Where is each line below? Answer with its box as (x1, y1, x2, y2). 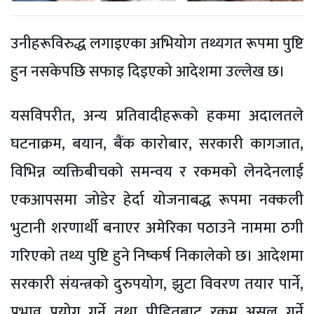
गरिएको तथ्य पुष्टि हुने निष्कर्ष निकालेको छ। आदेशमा (11, 243, 303, 269)
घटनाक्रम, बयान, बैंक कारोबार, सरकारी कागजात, (11, 130, 303, 157)
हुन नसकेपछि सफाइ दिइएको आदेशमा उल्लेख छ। (11, 58, 285, 85)
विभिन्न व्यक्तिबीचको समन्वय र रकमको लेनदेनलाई (11, 158, 303, 185)
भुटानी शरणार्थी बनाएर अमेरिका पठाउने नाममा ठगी (11, 214, 303, 241)
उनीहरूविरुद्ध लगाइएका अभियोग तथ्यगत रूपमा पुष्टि (11, 30, 303, 57)
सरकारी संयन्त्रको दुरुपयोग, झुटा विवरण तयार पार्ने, (11, 271, 303, 297)
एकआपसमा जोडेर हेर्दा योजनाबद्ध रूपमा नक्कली (11, 186, 303, 213)
